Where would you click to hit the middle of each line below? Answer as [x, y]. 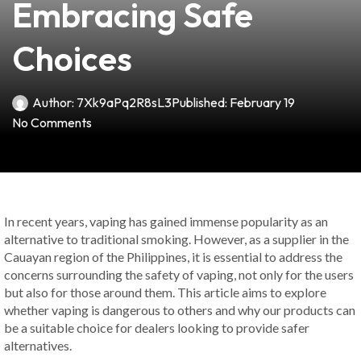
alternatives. [38, 345]
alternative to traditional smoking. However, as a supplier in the [176, 239]
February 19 [262, 102]
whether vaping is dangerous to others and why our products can [180, 310]
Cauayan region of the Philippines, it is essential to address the [173, 257]
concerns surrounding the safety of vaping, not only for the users [179, 274]
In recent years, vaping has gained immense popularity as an [166, 221]
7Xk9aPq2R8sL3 [123, 102]
